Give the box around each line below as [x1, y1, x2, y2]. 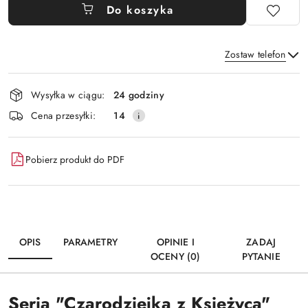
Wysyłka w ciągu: [31, 87, 105, 102]
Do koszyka [106, 2, 174, 18]
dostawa [8, 109, 65, 132]
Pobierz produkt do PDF [25, 152, 124, 166]
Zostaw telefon [224, 47, 286, 61]
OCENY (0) [150, 250, 201, 263]
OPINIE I [156, 235, 195, 249]
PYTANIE [241, 250, 280, 263]
